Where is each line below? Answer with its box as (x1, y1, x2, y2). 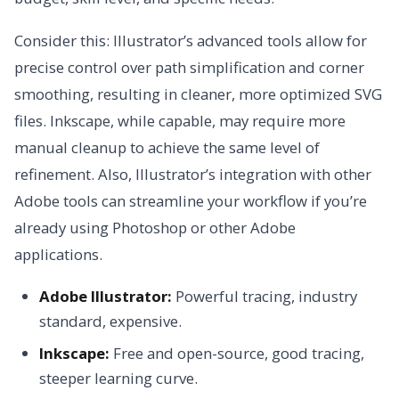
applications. (14, 244, 102, 265)
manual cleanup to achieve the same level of (14, 137, 320, 159)
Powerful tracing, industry (172, 286, 357, 307)
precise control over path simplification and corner (14, 57, 364, 78)
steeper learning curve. (39, 368, 198, 389)
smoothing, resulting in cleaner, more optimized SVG (14, 84, 382, 105)
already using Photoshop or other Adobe (14, 217, 296, 239)
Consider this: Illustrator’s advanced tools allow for (14, 30, 367, 52)
